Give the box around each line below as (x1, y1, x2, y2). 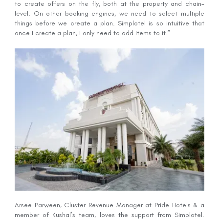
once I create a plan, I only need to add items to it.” (15, 28, 170, 37)
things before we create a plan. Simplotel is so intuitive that (15, 19, 204, 27)
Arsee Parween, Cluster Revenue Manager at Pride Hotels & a (15, 200, 204, 209)
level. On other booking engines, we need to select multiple (15, 9, 204, 18)
